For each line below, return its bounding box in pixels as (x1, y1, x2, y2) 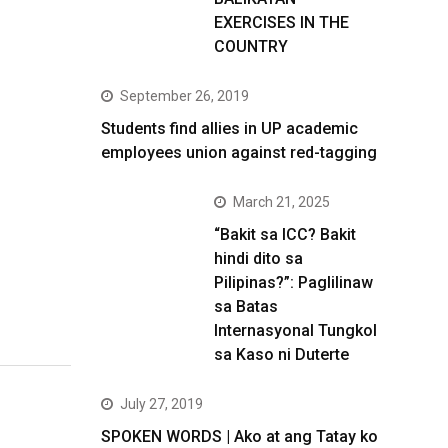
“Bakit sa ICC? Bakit (214, 225, 356, 244)
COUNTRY (214, 37, 288, 56)
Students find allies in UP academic (101, 119, 358, 138)
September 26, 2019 (120, 88, 249, 104)
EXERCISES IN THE (214, 13, 349, 32)
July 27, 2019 (120, 396, 203, 412)
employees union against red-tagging (101, 143, 377, 162)
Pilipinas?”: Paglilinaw (214, 273, 373, 292)
